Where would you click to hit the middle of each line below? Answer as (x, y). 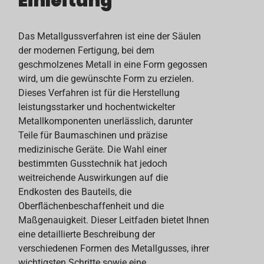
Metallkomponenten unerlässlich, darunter (106, 121)
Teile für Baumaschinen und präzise (93, 135)
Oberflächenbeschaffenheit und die (91, 206)
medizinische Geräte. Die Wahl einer (93, 149)
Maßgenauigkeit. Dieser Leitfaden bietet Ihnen (114, 220)
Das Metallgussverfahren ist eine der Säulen (110, 36)
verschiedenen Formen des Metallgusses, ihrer (114, 248)
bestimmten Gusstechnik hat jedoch (93, 163)
